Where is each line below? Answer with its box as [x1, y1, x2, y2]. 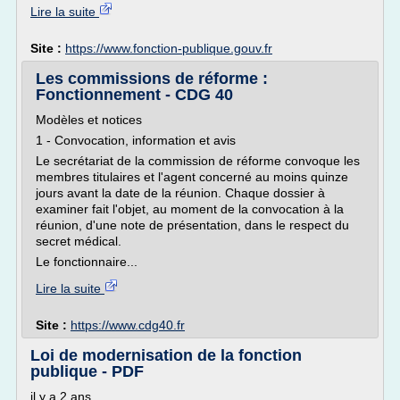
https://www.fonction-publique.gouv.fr [65, 41, 272, 55]
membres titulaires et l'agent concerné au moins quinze [36, 170, 348, 184]
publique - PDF [30, 362, 144, 380]
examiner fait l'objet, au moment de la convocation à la [36, 202, 344, 216]
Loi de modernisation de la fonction [30, 346, 302, 364]
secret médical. [36, 234, 121, 248]
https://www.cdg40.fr [71, 318, 185, 332]
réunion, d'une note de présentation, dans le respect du [36, 218, 349, 232]
